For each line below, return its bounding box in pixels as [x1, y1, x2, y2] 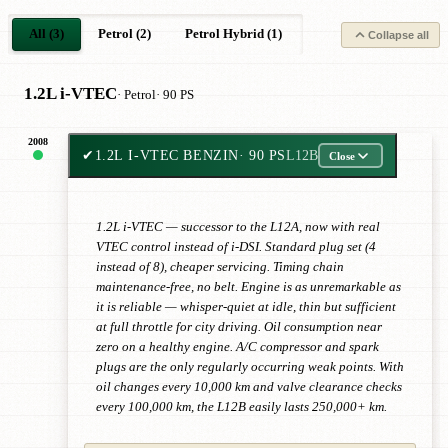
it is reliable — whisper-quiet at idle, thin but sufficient [96, 299, 396, 314]
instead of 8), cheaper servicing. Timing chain [96, 259, 344, 274]
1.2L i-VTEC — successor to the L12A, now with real [96, 219, 380, 234]
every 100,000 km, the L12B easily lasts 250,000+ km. [96, 399, 387, 414]
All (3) [29, 27, 64, 41]
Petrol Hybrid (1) [185, 27, 282, 41]
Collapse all [368, 28, 429, 41]
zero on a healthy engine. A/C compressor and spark [96, 339, 379, 354]
